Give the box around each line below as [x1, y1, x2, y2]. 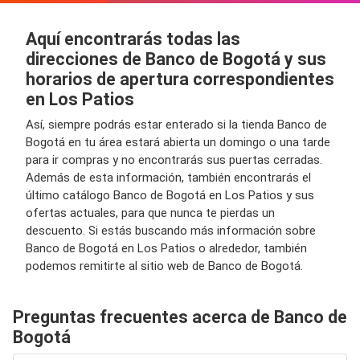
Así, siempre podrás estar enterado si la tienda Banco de [26, 117, 327, 132]
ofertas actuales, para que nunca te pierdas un [26, 206, 275, 220]
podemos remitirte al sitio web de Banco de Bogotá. [26, 259, 303, 273]
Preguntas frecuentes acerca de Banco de [13, 307, 347, 327]
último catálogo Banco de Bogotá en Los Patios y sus [26, 188, 314, 202]
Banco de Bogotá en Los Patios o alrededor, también [26, 241, 307, 256]
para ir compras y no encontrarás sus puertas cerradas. [26, 153, 322, 167]
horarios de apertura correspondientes [26, 69, 334, 89]
